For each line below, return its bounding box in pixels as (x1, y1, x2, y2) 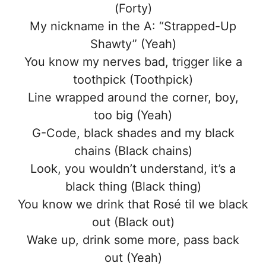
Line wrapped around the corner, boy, (27, 90, 239, 105)
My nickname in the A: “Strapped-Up (30, 19, 236, 34)
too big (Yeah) (94, 108, 172, 123)
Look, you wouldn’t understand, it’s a (30, 161, 236, 176)
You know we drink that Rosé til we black (18, 197, 248, 212)
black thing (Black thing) (65, 179, 201, 194)
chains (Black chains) (74, 144, 192, 159)
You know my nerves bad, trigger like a (24, 55, 242, 69)
